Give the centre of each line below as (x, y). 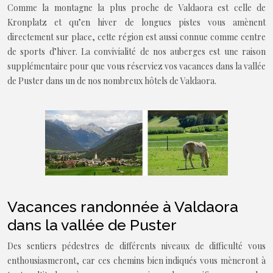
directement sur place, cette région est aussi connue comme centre (136, 37)
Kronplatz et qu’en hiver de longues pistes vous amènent (136, 22)
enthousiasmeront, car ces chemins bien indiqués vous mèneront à (136, 261)
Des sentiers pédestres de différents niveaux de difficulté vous (136, 246)
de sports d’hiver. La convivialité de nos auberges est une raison (136, 51)
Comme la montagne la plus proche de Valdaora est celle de (136, 8)
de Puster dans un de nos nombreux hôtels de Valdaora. (112, 81)
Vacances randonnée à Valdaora (123, 207)
